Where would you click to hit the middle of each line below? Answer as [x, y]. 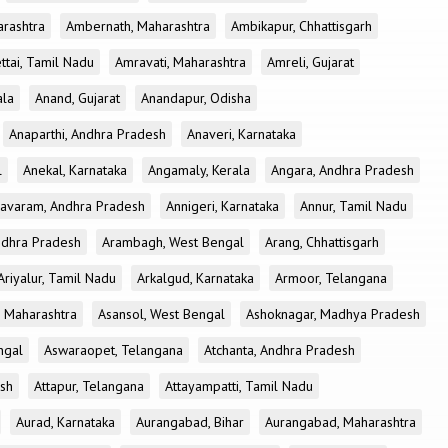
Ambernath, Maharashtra [138, 26]
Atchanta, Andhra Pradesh [279, 350]
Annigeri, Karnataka [222, 206]
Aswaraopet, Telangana [113, 350]
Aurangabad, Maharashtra [340, 422]
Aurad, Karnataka [65, 422]
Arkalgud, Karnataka [195, 278]
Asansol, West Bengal [161, 314]
